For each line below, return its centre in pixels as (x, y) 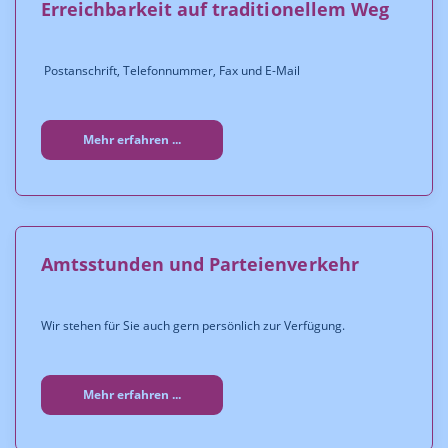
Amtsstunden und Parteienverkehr (200, 264)
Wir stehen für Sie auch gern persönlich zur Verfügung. (193, 325)
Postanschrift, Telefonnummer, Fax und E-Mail (170, 70)
